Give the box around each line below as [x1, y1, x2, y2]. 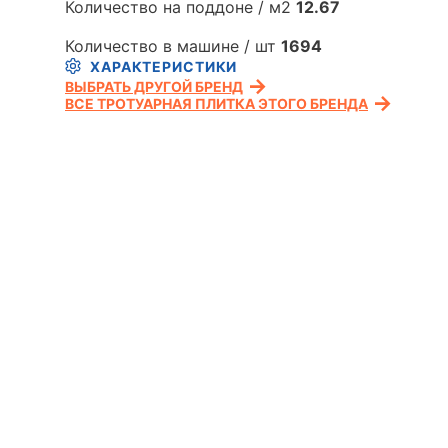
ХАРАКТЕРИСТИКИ [90, 57, 238, 75]
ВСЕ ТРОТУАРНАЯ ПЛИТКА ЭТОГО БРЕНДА [65, 95, 368, 112]
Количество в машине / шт [65, 35, 281, 56]
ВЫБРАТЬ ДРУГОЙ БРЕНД [65, 78, 243, 95]
